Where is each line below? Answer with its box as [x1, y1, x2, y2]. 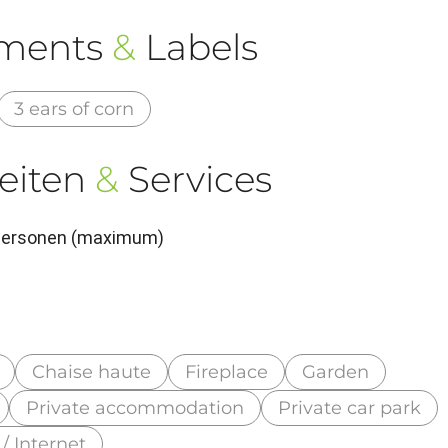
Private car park [278, 397, 422, 420]
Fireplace [185, 361, 269, 384]
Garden [302, 361, 370, 384]
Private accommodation [26, 397, 245, 420]
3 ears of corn [14, 97, 135, 120]
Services [118, 156, 272, 201]
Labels [135, 24, 258, 69]
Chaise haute [32, 361, 152, 384]
